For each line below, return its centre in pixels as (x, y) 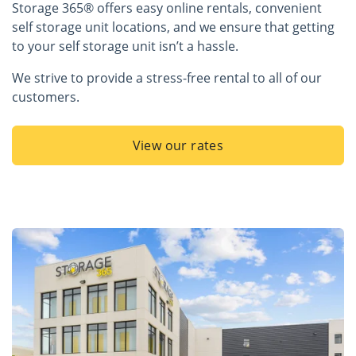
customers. (46, 97)
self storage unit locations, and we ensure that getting (173, 27)
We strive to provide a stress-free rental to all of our (167, 78)
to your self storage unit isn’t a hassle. (125, 46)
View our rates (178, 145)
